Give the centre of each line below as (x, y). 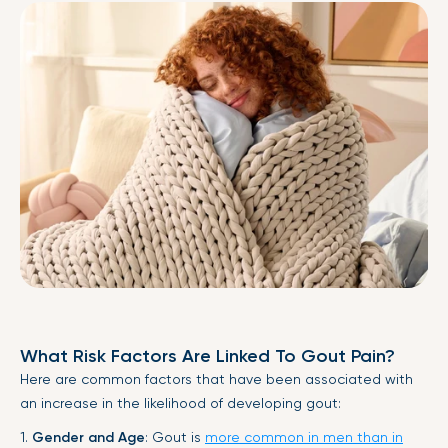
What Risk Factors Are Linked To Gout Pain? (207, 355)
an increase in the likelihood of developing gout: (180, 402)
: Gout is (175, 436)
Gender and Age (88, 437)
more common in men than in (304, 436)
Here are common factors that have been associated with (216, 378)
